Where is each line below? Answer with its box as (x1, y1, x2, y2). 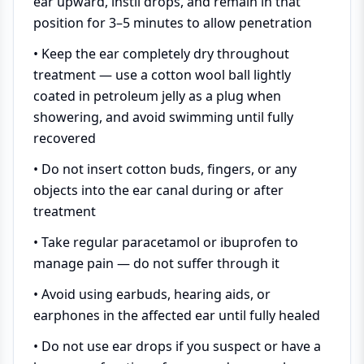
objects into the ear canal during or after (33, 180, 284, 199)
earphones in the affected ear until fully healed (33, 305, 320, 324)
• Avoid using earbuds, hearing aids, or (33, 284, 271, 303)
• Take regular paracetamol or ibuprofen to (33, 232, 298, 251)
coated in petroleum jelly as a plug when (33, 86, 281, 105)
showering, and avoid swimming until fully (33, 107, 293, 126)
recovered (33, 128, 96, 147)
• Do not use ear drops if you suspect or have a (33, 336, 321, 355)
